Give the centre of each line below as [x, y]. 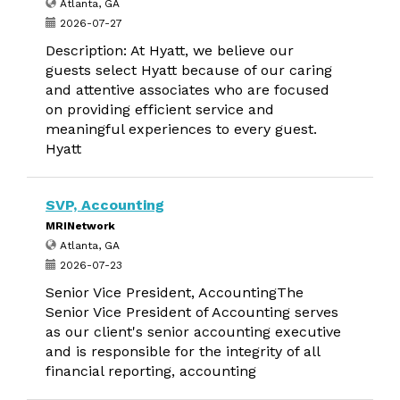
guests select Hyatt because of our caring [189, 70]
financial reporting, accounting [151, 371]
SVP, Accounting [105, 205]
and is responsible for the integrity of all [183, 351]
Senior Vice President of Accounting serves [192, 312]
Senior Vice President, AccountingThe [175, 292]
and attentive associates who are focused [187, 90]
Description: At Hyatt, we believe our [170, 50]
